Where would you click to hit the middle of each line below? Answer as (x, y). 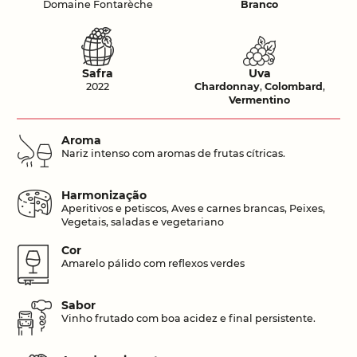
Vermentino (259, 100)
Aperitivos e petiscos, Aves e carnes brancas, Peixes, (193, 208)
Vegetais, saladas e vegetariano (143, 222)
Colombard (293, 87)
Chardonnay (227, 87)
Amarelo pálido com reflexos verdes (153, 263)
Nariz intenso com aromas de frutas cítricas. (173, 153)
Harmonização (104, 195)
